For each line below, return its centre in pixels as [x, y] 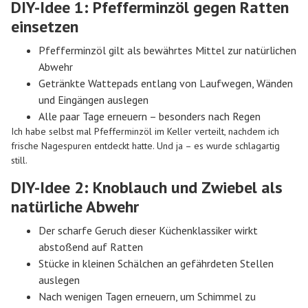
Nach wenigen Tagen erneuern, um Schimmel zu [147, 296]
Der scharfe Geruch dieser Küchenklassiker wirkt [148, 230]
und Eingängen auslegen [93, 100]
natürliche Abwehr [75, 206]
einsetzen [45, 27]
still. [19, 161]
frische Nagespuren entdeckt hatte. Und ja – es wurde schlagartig [145, 146]
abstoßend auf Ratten [91, 246]
